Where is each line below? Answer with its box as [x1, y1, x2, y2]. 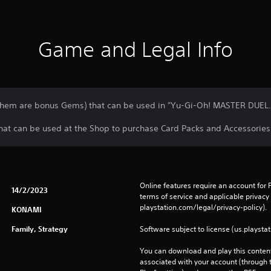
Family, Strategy [11, 224, 68, 233]
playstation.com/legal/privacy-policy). [139, 202, 269, 212]
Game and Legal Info [38, 38, 233, 61]
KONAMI [11, 204, 42, 214]
